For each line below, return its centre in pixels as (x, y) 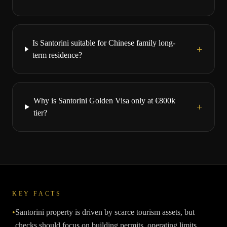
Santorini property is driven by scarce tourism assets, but (105, 212)
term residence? (57, 55)
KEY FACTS (37, 194)
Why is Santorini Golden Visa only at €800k (104, 101)
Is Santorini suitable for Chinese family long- (104, 43)
